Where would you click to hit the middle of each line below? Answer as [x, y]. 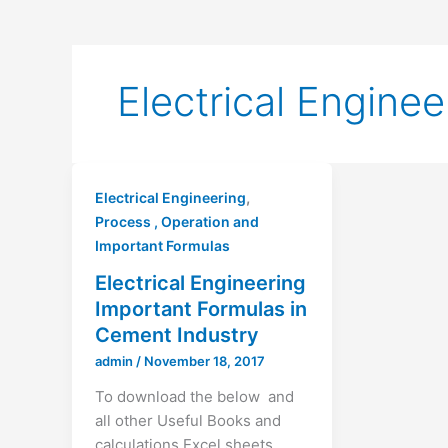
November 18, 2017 [204, 360]
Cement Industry [176, 334]
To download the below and [194, 397]
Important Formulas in [200, 308]
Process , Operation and [176, 221]
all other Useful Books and [187, 421]
